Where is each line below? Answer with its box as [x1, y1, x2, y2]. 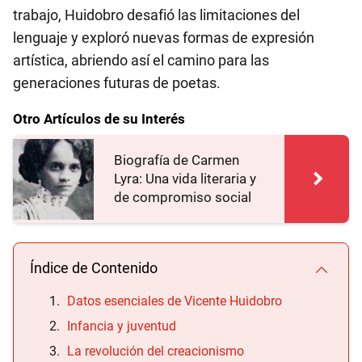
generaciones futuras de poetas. [13, 74, 221, 91]
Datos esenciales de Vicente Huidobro [67, 293, 282, 309]
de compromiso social [114, 189, 251, 205]
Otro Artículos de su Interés [13, 111, 185, 127]
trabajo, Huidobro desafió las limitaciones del [13, 6, 300, 23]
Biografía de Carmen [114, 152, 239, 168]
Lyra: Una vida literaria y [114, 170, 256, 187]
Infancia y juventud [67, 318, 176, 334]
